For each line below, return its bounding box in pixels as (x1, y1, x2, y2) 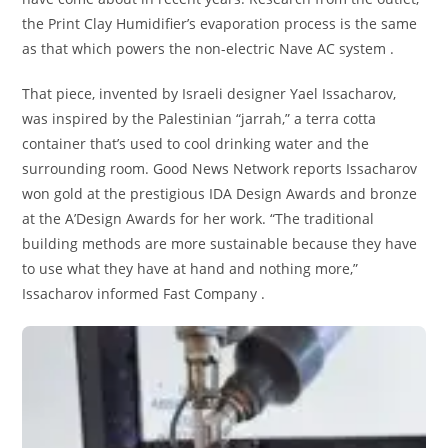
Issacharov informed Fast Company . (22, 284, 266, 304)
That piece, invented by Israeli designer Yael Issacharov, (22, 84, 397, 104)
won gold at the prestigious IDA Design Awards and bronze (22, 184, 418, 204)
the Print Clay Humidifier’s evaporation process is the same (22, 14, 418, 34)
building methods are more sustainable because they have (22, 234, 418, 254)
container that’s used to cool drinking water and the (22, 134, 370, 154)
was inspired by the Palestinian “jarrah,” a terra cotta (22, 109, 377, 129)
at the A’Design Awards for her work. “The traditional (22, 209, 375, 229)
